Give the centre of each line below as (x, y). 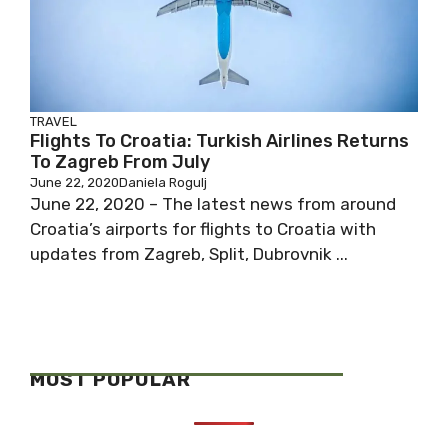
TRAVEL (53, 121)
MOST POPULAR (110, 379)
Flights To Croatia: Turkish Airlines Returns (219, 141)
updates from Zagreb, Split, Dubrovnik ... (189, 254)
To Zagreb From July (120, 162)
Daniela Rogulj (163, 182)
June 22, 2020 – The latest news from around (213, 204)
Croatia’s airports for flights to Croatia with (203, 229)
